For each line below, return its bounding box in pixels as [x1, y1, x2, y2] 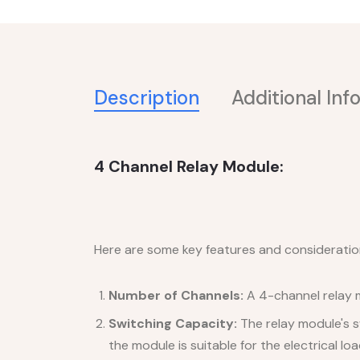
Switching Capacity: [108, 314, 237, 332]
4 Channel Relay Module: [94, 155, 284, 177]
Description [94, 84, 199, 110]
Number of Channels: [108, 286, 243, 304]
